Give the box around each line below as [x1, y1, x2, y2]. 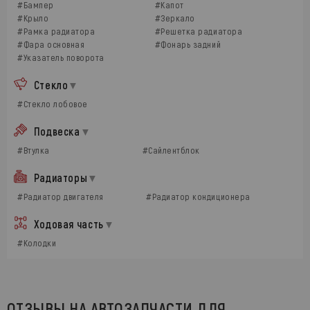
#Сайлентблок [142, 145, 200, 156]
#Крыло [17, 12, 49, 24]
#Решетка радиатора [154, 26, 243, 37]
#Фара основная [17, 39, 85, 50]
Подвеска [33, 125, 80, 138]
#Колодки [17, 237, 57, 248]
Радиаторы [33, 171, 88, 184]
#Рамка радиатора [17, 26, 95, 37]
